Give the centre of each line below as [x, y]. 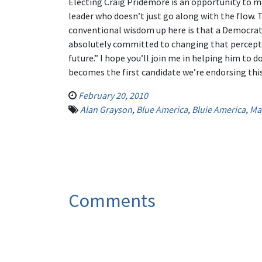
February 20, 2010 [113, 95]
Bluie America [219, 109]
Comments [112, 201]
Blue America [162, 109]
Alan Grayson [106, 109]
